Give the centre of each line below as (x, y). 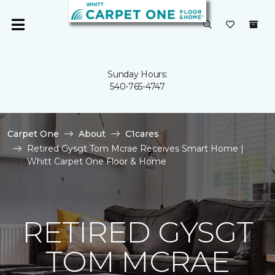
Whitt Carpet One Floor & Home (97, 161)
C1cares (142, 134)
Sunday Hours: (137, 74)
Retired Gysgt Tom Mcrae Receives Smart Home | (135, 149)
